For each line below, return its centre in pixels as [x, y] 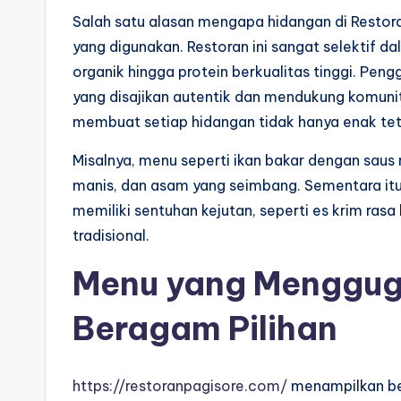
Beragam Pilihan [205, 329]
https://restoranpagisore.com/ [180, 386]
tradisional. [111, 236]
